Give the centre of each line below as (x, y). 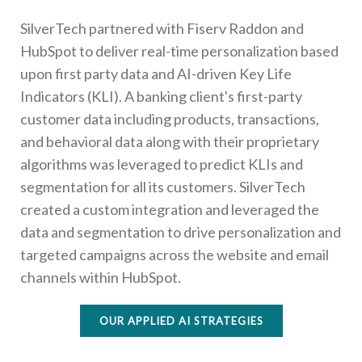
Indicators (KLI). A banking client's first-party (161, 96)
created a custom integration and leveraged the (170, 209)
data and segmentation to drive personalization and (181, 232)
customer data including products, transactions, (170, 118)
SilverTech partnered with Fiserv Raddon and (162, 28)
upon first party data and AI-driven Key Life (156, 73)
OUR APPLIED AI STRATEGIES (181, 320)
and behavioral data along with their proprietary (170, 141)
